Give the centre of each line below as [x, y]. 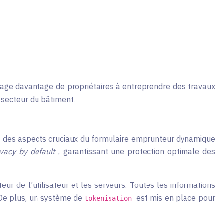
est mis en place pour [176, 198]
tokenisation [110, 198]
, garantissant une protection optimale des [137, 151]
